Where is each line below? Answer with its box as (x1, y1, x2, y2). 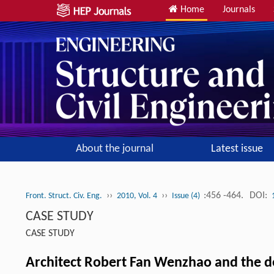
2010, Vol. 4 (117, 191, 157, 201)
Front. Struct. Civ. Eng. (26, 191, 102, 201)
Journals (223, 5, 255, 15)
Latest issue (210, 143, 263, 155)
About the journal (75, 143, 154, 155)
